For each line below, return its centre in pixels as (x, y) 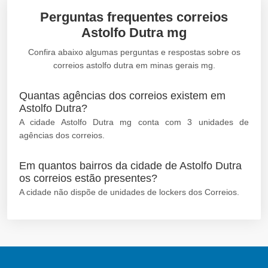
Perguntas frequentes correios (134, 17)
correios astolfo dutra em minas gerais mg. (134, 65)
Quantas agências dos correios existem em (122, 95)
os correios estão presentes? (88, 178)
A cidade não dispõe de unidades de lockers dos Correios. (129, 192)
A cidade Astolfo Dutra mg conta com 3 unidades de (134, 122)
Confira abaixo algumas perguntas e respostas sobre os (134, 52)
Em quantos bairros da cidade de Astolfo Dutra (130, 165)
